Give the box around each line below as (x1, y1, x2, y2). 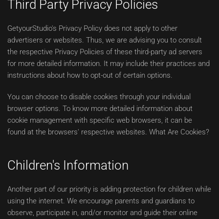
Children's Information (7, 158, 129, 173)
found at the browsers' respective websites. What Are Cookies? (7, 128, 209, 136)
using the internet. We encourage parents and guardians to (7, 197, 195, 205)
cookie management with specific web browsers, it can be (7, 116, 192, 125)
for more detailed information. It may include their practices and (7, 59, 210, 68)
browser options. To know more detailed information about (7, 104, 193, 113)
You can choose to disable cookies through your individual (7, 92, 191, 101)
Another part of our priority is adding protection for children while (7, 185, 211, 194)
